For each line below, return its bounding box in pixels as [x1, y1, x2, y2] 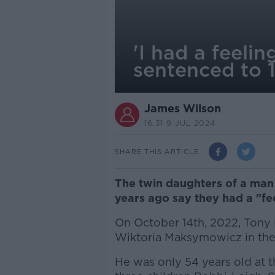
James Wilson [144, 102, 221, 115]
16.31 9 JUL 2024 [144, 118, 215, 128]
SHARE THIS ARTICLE [114, 147, 199, 156]
